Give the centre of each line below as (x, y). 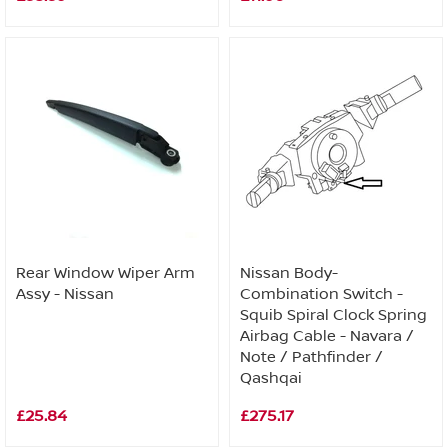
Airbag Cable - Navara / (327, 336)
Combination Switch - (321, 294)
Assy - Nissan (65, 294)
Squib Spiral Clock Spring (333, 315)
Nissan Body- (289, 273)
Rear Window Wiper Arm (105, 273)
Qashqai (271, 378)
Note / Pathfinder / (311, 357)
